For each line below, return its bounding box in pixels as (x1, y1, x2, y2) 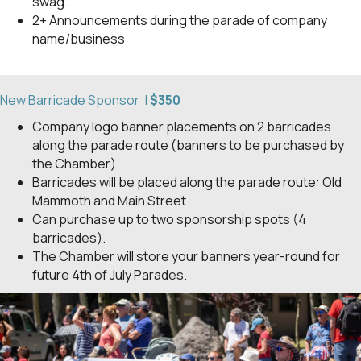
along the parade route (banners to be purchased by (32, 136, 344, 155)
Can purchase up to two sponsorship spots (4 (32, 210, 306, 229)
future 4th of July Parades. (32, 266, 187, 284)
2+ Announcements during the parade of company (32, 11, 327, 30)
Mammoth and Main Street (32, 192, 186, 210)
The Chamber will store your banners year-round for (32, 247, 340, 266)
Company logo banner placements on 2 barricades (32, 118, 331, 136)
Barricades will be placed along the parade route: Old (32, 173, 342, 192)
